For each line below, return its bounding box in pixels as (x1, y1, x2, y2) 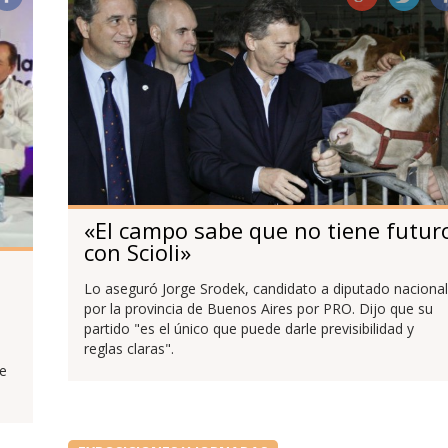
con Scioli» (83, 236, 191, 267)
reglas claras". (83, 338, 174, 358)
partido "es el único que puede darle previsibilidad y (83, 318, 414, 338)
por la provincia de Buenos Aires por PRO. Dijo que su (83, 298, 433, 318)
